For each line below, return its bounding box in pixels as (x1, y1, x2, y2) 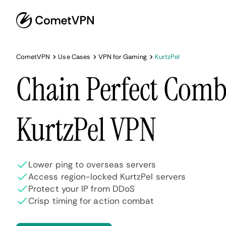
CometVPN (16, 52, 50, 61)
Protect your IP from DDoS (28, 183, 135, 194)
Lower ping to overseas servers (28, 159, 156, 170)
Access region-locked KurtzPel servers (28, 171, 186, 182)
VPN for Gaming (98, 52, 147, 61)
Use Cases (58, 52, 90, 61)
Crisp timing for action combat (28, 195, 154, 206)
